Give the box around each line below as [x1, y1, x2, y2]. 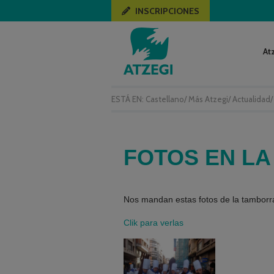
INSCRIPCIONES [135, 6, 199, 17]
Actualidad [232, 94, 270, 104]
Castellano [146, 94, 184, 104]
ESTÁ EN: [111, 94, 146, 104]
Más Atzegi [188, 94, 228, 104]
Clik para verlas [124, 218, 183, 228]
